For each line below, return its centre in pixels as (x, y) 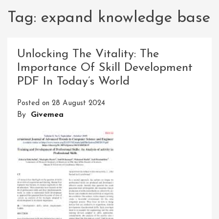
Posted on (34, 104)
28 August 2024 (78, 104)
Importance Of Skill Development (105, 68)
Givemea (47, 115)
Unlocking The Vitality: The (88, 55)
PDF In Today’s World (73, 82)
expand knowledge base (126, 18)
